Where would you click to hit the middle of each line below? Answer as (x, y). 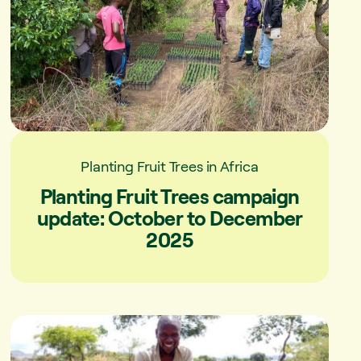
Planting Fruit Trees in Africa (170, 166)
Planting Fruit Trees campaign (170, 196)
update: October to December (170, 218)
